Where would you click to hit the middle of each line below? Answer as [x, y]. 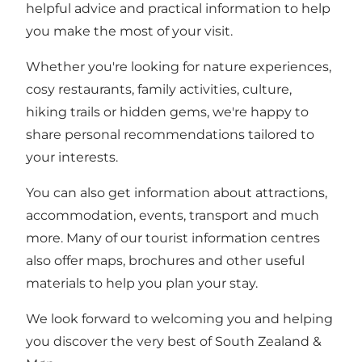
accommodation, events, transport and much [173, 216]
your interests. [72, 158]
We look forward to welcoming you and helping [179, 319]
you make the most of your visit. [129, 32]
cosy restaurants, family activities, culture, [159, 90]
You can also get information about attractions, [177, 193]
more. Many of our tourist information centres [173, 238]
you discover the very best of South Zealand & [174, 342]
